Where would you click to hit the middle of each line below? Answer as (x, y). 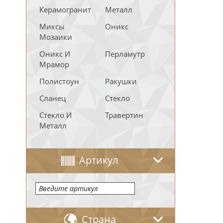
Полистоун (59, 81)
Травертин (124, 115)
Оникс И (55, 54)
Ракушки (121, 81)
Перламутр (125, 54)
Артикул (99, 160)
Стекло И (56, 115)
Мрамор (54, 64)
